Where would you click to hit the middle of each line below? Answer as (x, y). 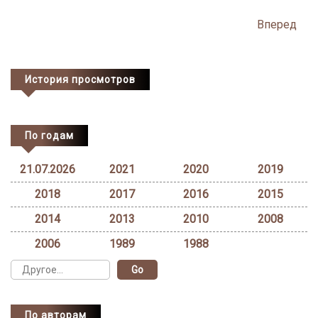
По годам (49, 135)
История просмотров (80, 79)
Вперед (277, 24)
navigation (50, 38)
